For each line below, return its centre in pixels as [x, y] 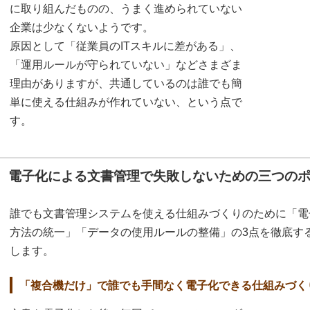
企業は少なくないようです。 [82, 28]
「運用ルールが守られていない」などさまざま [126, 65]
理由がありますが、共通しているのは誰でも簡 [126, 84]
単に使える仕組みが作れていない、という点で [126, 102]
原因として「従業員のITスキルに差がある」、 [125, 46]
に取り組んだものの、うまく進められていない [126, 9]
